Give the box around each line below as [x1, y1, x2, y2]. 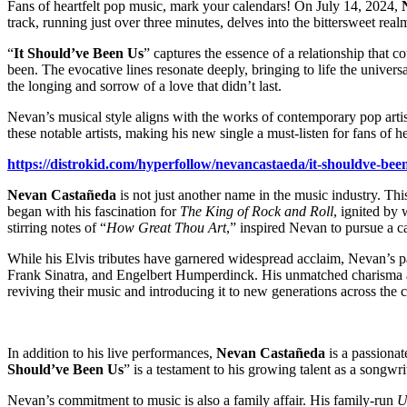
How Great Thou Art [106, 219, 226, 235]
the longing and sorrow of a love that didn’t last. [7, 77, 282, 94]
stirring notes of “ [7, 219, 106, 235]
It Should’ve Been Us [14, 45, 144, 61]
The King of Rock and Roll [180, 203, 333, 219]
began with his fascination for [7, 203, 180, 219]
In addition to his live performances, [7, 344, 216, 361]
